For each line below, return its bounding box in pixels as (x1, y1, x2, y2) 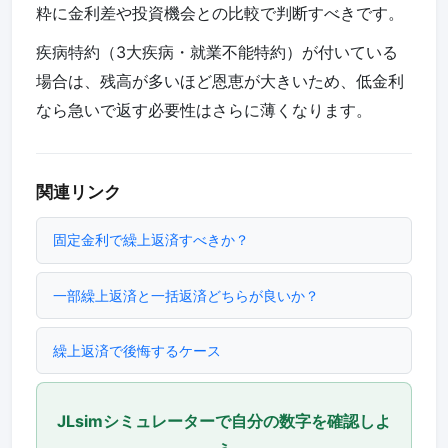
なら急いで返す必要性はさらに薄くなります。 (36, 100, 372, 121)
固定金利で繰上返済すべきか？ (53, 231, 249, 249)
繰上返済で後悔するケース (53, 341, 221, 359)
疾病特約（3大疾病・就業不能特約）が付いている (36, 42, 398, 63)
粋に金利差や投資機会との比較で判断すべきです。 (36, 3, 404, 24)
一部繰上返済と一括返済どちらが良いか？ (53, 286, 319, 304)
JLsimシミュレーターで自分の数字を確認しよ (57, 411, 391, 432)
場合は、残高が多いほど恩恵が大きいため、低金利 (36, 71, 404, 92)
